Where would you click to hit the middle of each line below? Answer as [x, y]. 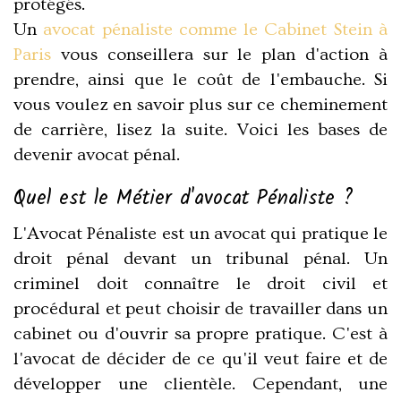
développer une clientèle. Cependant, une [200, 384]
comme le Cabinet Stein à [280, 30]
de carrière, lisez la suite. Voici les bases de [200, 130]
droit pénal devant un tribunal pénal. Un [200, 259]
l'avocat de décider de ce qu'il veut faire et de [200, 359]
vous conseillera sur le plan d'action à [219, 55]
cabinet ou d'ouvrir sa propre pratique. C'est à [200, 334]
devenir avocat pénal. [97, 155]
